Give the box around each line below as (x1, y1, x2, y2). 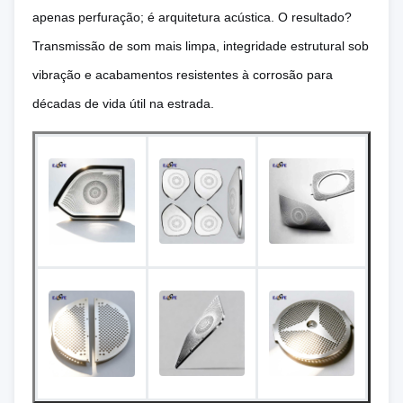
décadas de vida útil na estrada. (32, 96, 214, 111)
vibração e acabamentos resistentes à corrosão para (32, 67, 333, 82)
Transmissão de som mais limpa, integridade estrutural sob (32, 39, 369, 53)
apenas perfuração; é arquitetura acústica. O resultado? (32, 10, 352, 24)
